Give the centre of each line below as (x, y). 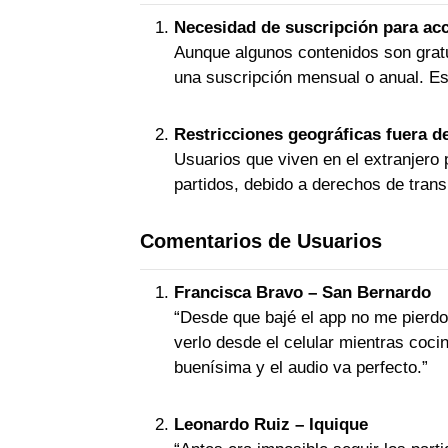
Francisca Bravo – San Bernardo (302, 292)
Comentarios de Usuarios (261, 241)
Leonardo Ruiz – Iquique (271, 424)
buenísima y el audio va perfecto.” (301, 367)
